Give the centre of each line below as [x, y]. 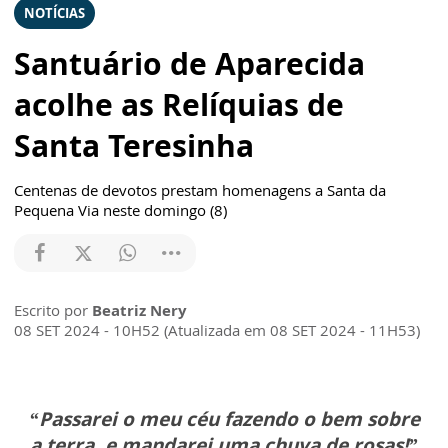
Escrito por [53, 309]
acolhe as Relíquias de [179, 104]
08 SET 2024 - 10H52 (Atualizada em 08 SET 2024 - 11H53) [217, 329]
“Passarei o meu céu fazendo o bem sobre [224, 418]
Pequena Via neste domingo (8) [120, 209]
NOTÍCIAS [54, 12]
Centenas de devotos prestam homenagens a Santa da [200, 189]
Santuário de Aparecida [189, 63]
